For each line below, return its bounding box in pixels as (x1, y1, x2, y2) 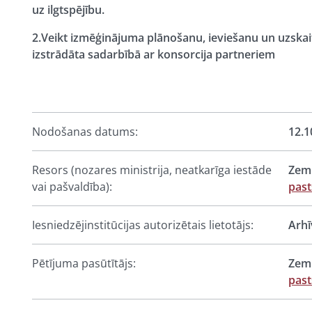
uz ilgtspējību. (32, 2, 104, 17)
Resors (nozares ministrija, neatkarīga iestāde (32, 162, 272, 178)
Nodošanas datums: (32, 124, 138, 139)
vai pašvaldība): (32, 179, 112, 194)
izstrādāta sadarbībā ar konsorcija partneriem (32, 47, 275, 62)
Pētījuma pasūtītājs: (32, 256, 136, 271)
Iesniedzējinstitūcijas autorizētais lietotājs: (32, 217, 253, 233)
